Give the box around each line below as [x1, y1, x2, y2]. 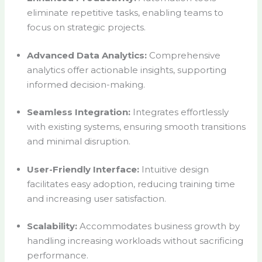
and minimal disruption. [26, 136, 130, 147]
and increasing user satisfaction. [26, 192, 166, 204]
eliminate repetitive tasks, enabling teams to [26, 7, 223, 19]
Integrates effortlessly [130, 106, 229, 118]
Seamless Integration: [26, 106, 130, 118]
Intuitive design [139, 163, 209, 175]
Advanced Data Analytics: [26, 49, 147, 61]
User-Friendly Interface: [26, 163, 139, 175]
